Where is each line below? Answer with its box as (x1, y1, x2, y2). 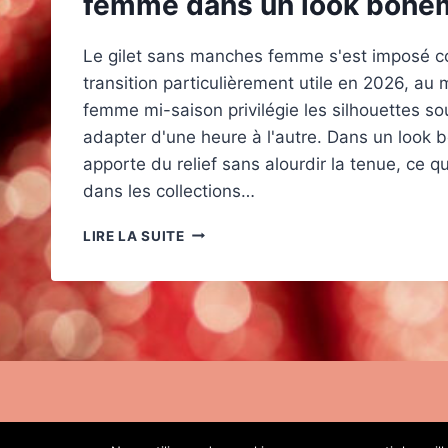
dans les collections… (83, 180, 255, 201)
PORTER (183, 243, 243, 260)
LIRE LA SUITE (83, 227, 185, 244)
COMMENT (183, 222, 261, 239)
